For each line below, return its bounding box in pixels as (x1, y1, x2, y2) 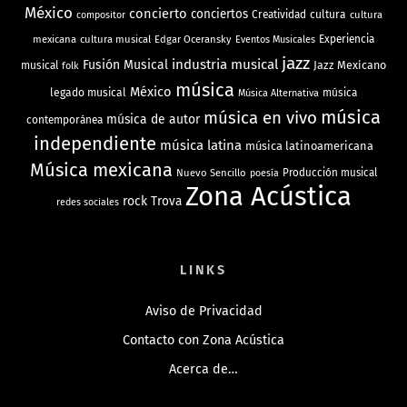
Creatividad (252, 8, 306, 22)
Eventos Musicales (235, 34, 315, 46)
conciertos (191, 6, 248, 23)
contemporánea (26, 114, 103, 127)
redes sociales (55, 196, 119, 209)
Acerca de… (169, 361, 238, 377)
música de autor (106, 112, 200, 128)
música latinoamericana (245, 139, 373, 154)
